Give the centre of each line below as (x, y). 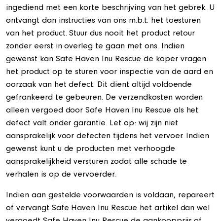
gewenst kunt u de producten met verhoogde (91, 149)
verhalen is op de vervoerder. (61, 175)
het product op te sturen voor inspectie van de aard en (110, 73)
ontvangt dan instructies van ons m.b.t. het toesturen (104, 21)
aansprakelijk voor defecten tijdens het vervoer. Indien (108, 137)
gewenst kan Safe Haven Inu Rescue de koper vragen (106, 60)
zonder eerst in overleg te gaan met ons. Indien (95, 47)
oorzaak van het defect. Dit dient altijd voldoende (99, 85)
